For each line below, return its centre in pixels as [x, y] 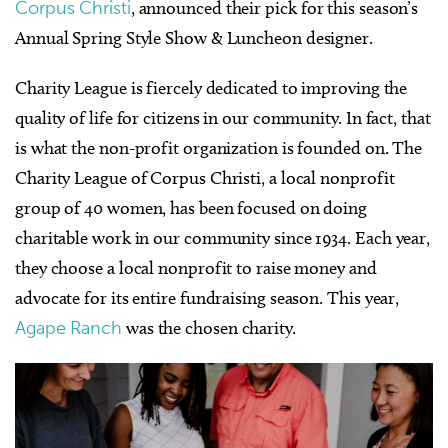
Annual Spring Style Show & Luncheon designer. [194, 37]
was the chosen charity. [209, 327]
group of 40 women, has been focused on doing [191, 207]
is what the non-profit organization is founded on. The [219, 147]
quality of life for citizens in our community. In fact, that [223, 117]
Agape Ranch [69, 327]
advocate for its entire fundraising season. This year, [207, 297]
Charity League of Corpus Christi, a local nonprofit [205, 177]
